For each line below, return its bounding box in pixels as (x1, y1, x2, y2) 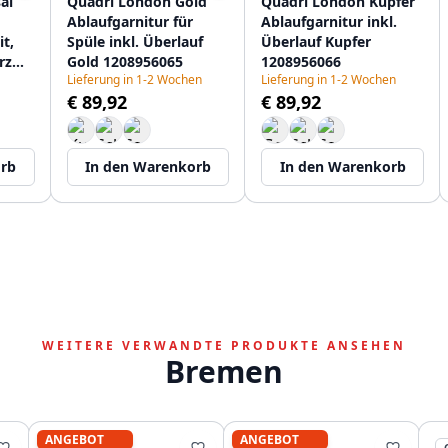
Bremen (165, 351, 283, 392)
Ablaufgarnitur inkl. (261, 12, 398, 31)
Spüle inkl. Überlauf (66, 32, 203, 51)
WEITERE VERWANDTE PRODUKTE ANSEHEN (42, 337, 406, 354)
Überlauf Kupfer (261, 32, 372, 51)
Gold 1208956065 (66, 52, 183, 71)
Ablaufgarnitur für (66, 12, 193, 31)
